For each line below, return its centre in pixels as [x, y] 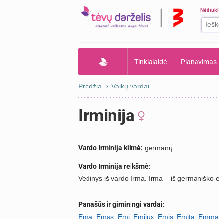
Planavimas [199, 62]
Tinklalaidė [151, 62]
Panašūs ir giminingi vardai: [121, 204]
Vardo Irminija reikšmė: [114, 166]
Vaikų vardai [130, 86]
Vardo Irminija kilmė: [110, 148]
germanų [159, 148]
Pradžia [90, 86]
